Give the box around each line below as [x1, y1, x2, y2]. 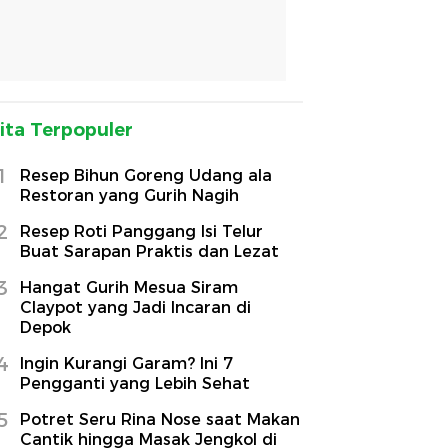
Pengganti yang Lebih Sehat [20, 374, 250, 394]
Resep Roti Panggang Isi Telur [20, 222, 263, 242]
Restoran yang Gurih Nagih [20, 186, 239, 206]
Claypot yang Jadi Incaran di [20, 298, 251, 318]
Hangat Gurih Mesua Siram [20, 278, 238, 298]
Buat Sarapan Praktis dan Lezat [20, 242, 279, 262]
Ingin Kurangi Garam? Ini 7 [20, 354, 233, 374]
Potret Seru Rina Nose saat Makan [20, 410, 300, 430]
